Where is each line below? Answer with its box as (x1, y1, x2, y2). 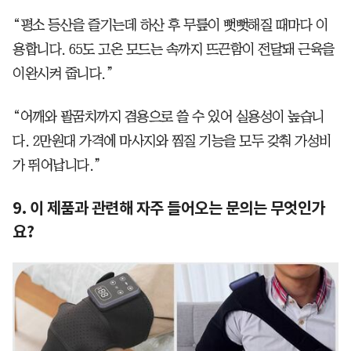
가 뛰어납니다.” (13, 158, 102, 173)
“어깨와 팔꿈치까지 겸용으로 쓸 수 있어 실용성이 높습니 (13, 110, 324, 125)
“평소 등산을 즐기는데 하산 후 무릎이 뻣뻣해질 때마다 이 (13, 18, 327, 33)
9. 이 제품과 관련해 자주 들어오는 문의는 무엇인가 (13, 198, 325, 219)
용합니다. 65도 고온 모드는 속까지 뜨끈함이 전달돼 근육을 (13, 42, 335, 57)
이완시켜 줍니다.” (13, 67, 114, 81)
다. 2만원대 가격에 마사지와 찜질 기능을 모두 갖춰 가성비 (13, 134, 331, 149)
